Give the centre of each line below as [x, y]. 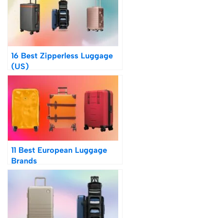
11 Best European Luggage [59, 150]
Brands [24, 161]
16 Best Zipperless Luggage [62, 56]
